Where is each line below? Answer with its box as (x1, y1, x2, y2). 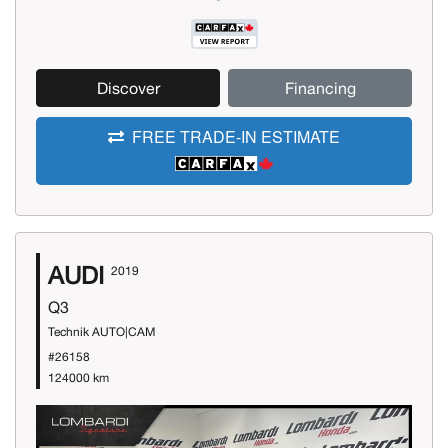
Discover (96, 79, 160, 98)
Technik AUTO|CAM (48, 324, 155, 339)
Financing (284, 79, 356, 98)
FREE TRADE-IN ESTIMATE (132, 125, 340, 149)
